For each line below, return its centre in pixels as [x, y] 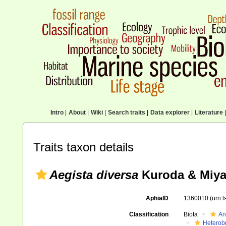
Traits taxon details [83, 147]
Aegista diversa [94, 175]
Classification [149, 214]
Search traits [126, 112]
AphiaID [157, 198]
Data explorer [170, 112]
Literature [209, 112]
